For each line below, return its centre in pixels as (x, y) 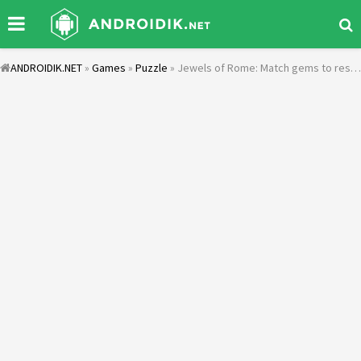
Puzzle (151, 68)
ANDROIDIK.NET (46, 68)
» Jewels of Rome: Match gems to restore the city (259, 68)
